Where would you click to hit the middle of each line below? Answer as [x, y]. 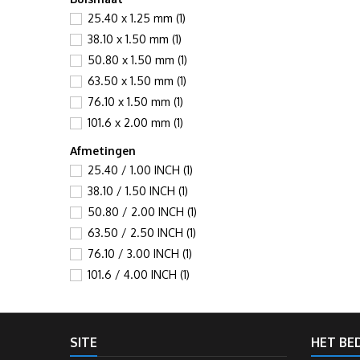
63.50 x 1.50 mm [132, 81]
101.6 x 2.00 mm [131, 123]
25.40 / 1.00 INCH [135, 170]
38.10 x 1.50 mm [130, 39]
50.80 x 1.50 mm [133, 60]
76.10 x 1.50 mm [131, 102]
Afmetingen [103, 151]
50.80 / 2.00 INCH [137, 212]
